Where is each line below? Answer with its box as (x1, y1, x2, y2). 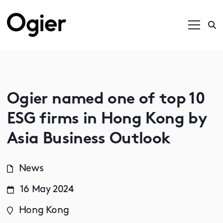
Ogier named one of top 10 (7, 92, 205, 108)
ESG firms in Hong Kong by (7, 111, 206, 127)
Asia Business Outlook (7, 131, 171, 147)
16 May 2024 (19, 185, 74, 195)
